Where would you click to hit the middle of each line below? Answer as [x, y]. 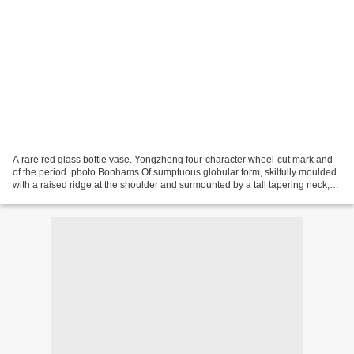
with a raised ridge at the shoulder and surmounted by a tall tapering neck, [171, 185]
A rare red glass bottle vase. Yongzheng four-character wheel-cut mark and [173, 160]
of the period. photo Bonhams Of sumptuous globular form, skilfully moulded [175, 173]
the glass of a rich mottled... [71, 198]
